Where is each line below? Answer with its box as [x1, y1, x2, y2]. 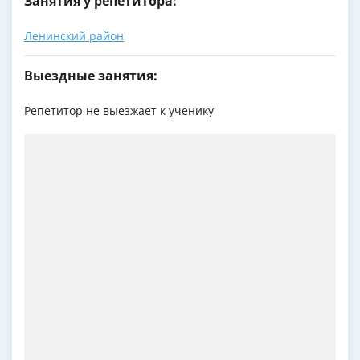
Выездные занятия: [24, 67, 157, 85]
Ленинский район [24, 28, 124, 44]
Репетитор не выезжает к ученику [24, 103, 214, 119]
